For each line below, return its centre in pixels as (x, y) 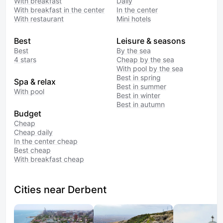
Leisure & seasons (151, 41)
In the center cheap (46, 141)
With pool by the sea (150, 68)
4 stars (25, 59)
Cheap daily (33, 132)
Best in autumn (141, 104)
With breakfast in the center (59, 10)
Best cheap (32, 150)
